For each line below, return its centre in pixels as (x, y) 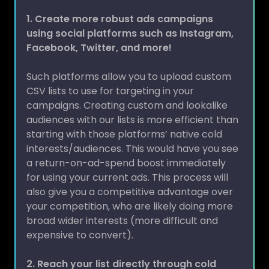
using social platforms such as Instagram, (130, 22)
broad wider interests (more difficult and (122, 209)
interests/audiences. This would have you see (132, 137)
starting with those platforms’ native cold (124, 122)
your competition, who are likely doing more (130, 195)
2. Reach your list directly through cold (121, 252)
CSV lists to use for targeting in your (110, 79)
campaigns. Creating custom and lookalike (127, 94)
